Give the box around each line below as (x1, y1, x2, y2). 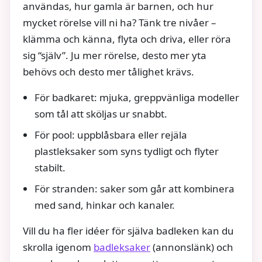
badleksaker (94, 240, 150, 254)
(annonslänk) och (150, 240, 233, 254)
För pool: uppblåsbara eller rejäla (35, 128, 187, 142)
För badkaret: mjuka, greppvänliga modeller (35, 91, 239, 105)
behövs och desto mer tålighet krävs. (23, 65, 194, 79)
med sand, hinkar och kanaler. (35, 198, 175, 212)
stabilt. (35, 161, 65, 175)
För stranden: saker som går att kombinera (35, 182, 235, 196)
